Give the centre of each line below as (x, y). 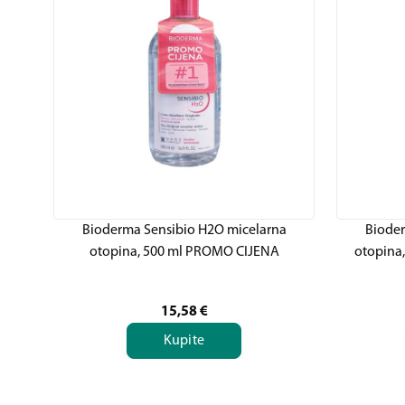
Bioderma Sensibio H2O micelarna (184, 231)
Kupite (184, 341)
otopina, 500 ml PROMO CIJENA (184, 252)
